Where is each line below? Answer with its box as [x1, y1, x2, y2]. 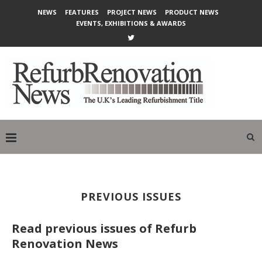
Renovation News [12, 236, 118, 251]
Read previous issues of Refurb [12, 220, 196, 236]
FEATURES [65, 8, 99, 16]
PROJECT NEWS [107, 8, 157, 16]
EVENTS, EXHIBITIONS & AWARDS [76, 19, 186, 27]
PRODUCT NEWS [165, 8, 219, 16]
